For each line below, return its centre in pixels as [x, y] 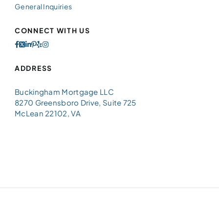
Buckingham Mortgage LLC [64, 91]
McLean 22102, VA [48, 113]
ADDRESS [33, 68]
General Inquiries [44, 6]
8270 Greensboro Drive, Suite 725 [76, 102]
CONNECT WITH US [53, 30]
